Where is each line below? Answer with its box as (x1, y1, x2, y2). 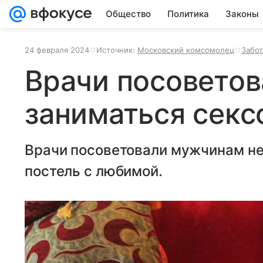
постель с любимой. (25, 163, 163, 180)
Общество (106, 8, 151, 19)
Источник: (96, 45, 137, 55)
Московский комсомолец (137, 45, 234, 55)
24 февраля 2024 (25, 45, 89, 55)
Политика (167, 8, 209, 19)
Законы (225, 8, 259, 19)
